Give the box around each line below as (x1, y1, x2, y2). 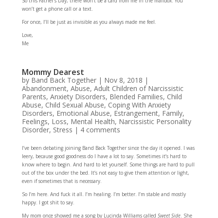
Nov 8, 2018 (104, 75, 143, 85)
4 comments (80, 125, 120, 134)
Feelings (21, 117, 48, 126)
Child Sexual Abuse (45, 100, 104, 109)
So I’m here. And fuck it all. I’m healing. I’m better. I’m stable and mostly (21, 191, 186, 198)
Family (162, 109, 182, 118)
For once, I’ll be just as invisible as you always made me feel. (21, 18, 156, 25)
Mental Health (70, 117, 115, 126)
